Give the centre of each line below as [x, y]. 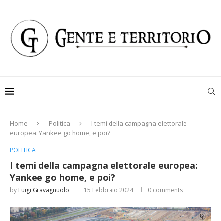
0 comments [165, 190]
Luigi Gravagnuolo [44, 190]
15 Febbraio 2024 [109, 190]
